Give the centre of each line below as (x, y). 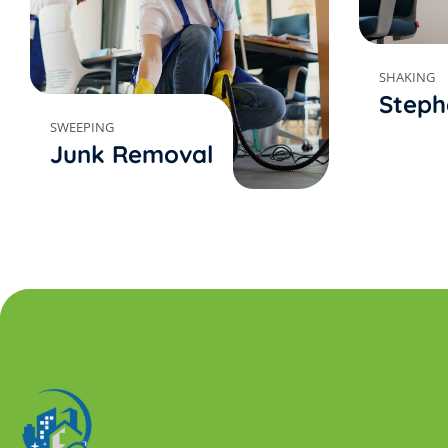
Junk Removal (131, 154)
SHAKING (406, 77)
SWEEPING (82, 127)
